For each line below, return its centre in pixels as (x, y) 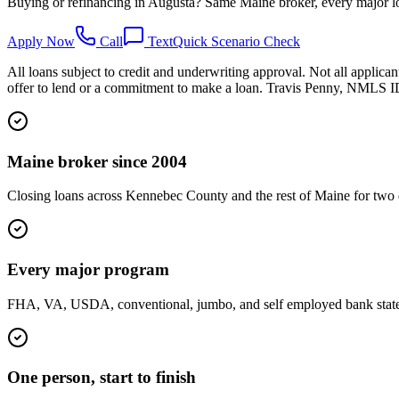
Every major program (88, 269)
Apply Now (41, 41)
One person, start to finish (102, 378)
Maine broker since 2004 (97, 161)
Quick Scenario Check (236, 41)
